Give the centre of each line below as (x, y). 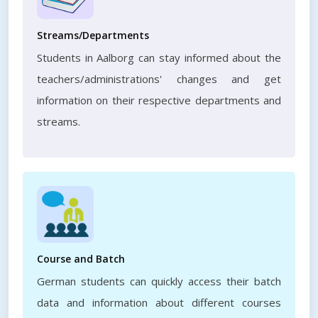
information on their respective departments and (159, 100)
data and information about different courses (159, 302)
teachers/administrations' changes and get (159, 79)
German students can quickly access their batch (159, 281)
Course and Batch (81, 259)
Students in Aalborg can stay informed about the (159, 57)
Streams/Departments (93, 35)
